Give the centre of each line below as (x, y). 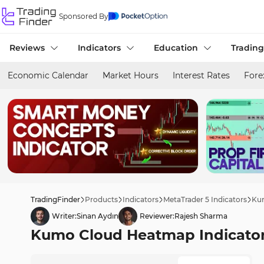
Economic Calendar (48, 75)
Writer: (64, 216)
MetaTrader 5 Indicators (205, 199)
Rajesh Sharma (201, 216)
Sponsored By (84, 16)
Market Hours (131, 75)
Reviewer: (157, 216)
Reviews (27, 48)
